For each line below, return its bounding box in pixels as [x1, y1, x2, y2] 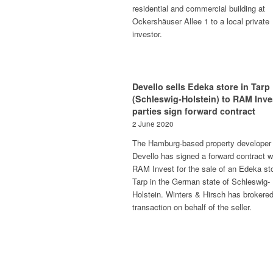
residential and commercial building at [132, 2, 265, 14]
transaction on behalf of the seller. [132, 201, 252, 213]
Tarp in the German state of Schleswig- [132, 175, 270, 187]
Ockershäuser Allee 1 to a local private [132, 15, 269, 27]
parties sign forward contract [132, 105, 255, 117]
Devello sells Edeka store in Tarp [132, 80, 270, 93]
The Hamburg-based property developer [132, 137, 271, 149]
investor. [132, 28, 162, 40]
